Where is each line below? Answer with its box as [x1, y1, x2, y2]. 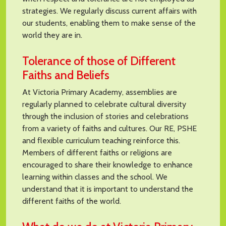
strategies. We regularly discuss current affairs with [22, 6, 197, 16]
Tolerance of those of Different [22, 53, 176, 68]
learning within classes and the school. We [22, 172, 167, 182]
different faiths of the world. [22, 196, 121, 206]
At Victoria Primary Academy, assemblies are [22, 87, 177, 97]
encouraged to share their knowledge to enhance [22, 159, 193, 169]
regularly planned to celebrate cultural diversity [22, 99, 186, 109]
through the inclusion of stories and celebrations [22, 111, 189, 121]
